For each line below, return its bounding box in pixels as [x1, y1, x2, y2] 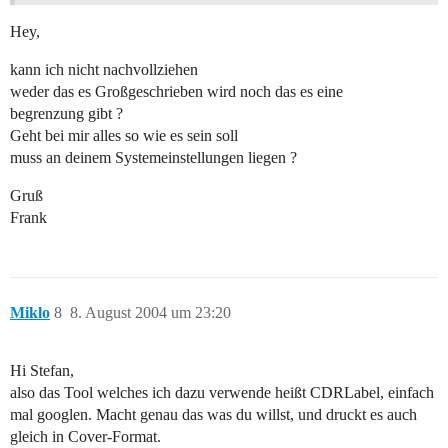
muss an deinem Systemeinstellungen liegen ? [10, 149, 297, 167]
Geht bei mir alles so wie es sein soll [10, 127, 238, 145]
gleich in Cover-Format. [10, 428, 161, 446]
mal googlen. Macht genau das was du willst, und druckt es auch [10, 406, 417, 424]
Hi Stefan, [10, 362, 74, 380]
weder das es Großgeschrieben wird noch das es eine [10, 83, 343, 101]
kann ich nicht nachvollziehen [10, 61, 198, 79]
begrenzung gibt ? [10, 105, 123, 123]
